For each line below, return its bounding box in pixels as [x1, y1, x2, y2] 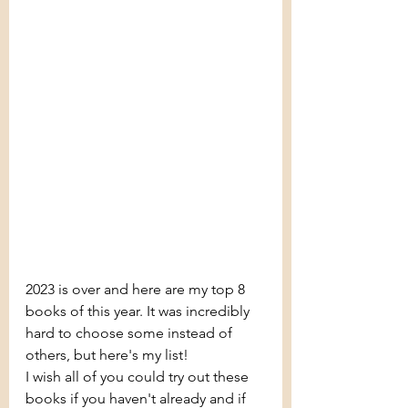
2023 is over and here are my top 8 [25, 280, 249, 299]
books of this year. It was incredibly [25, 302, 253, 321]
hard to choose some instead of [25, 324, 236, 342]
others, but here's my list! [25, 346, 192, 364]
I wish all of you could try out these [25, 368, 252, 386]
